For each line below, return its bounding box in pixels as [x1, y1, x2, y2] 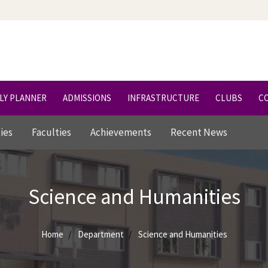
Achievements [90, 126, 151, 139]
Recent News [170, 126, 227, 139]
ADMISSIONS [63, 92, 111, 104]
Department [77, 229, 124, 240]
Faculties [32, 126, 71, 139]
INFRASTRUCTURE [127, 92, 199, 104]
